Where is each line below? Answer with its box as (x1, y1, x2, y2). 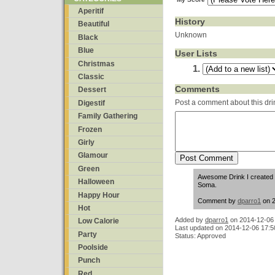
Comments (175, 84, 220, 94)
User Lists (175, 48, 217, 58)
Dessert (78, 85, 106, 95)
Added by (175, 215, 205, 223)
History (175, 17, 205, 26)
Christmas (78, 59, 115, 68)
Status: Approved (175, 231, 226, 239)
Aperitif (78, 7, 104, 16)
